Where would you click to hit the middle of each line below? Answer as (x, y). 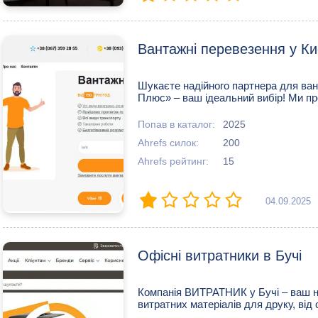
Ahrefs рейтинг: (173, 161)
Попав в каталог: (176, 124)
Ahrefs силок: (168, 143)
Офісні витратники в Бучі (220, 256)
